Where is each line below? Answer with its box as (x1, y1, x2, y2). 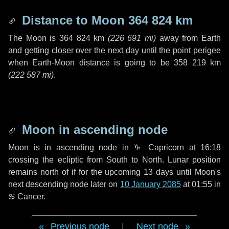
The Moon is (8, 34, 59, 42)
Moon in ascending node (18, 123, 168, 136)
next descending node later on (8, 180, 120, 189)
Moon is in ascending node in (8, 143, 133, 152)
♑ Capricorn (133, 143, 184, 152)
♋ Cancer (8, 192, 43, 201)
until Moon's (173, 168, 221, 176)
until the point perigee (139, 46, 221, 55)
